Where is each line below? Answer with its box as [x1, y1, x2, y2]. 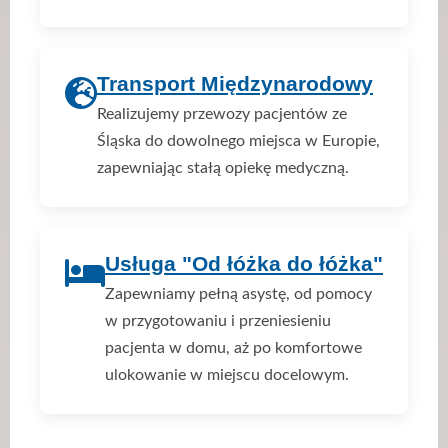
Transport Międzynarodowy [97, 71, 373, 95]
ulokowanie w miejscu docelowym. [105, 366, 349, 383]
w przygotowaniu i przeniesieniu [105, 312, 331, 329]
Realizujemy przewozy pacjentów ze [97, 105, 347, 122]
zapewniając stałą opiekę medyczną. [97, 159, 349, 176]
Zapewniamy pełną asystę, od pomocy [105, 285, 372, 302]
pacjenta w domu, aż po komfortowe [105, 339, 362, 356]
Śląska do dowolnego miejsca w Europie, [97, 132, 380, 149]
